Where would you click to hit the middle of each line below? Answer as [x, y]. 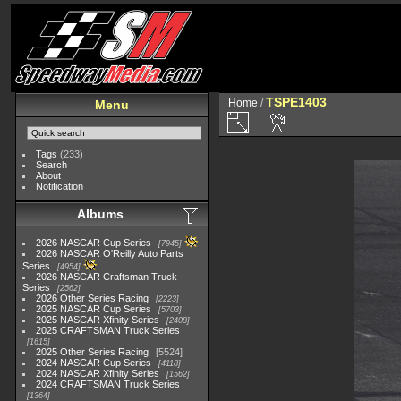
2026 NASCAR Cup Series [94, 243]
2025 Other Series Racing [93, 352]
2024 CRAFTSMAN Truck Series [108, 384]
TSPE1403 [296, 102]
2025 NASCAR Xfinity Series [98, 320]
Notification [60, 186]
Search [52, 165]
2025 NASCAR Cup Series [94, 309]
